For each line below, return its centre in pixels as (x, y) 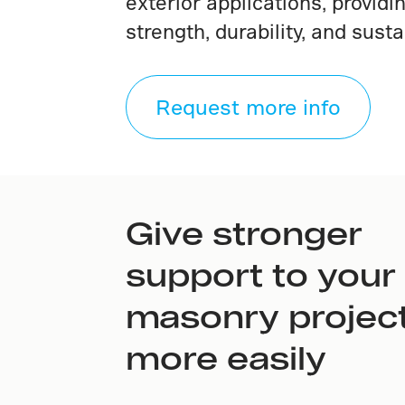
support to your (260, 273)
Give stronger (244, 232)
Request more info (248, 106)
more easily (226, 357)
